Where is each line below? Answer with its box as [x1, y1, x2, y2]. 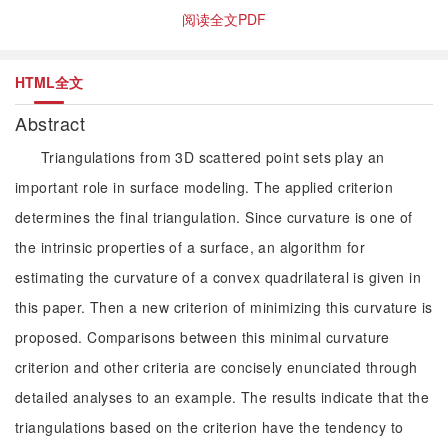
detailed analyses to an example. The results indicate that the [15, 387, 430, 407]
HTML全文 [15, 72, 83, 92]
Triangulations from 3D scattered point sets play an [41, 147, 385, 167]
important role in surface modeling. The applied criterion [15, 177, 393, 197]
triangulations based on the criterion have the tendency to [15, 417, 404, 437]
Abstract [15, 110, 91, 136]
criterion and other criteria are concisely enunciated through [15, 357, 418, 377]
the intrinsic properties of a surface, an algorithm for [15, 237, 366, 257]
